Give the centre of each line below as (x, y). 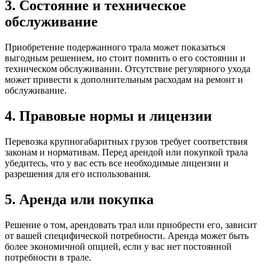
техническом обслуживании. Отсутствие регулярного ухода (128, 69)
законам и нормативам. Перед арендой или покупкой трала (126, 153)
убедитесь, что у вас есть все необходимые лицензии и (117, 163)
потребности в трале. (48, 257)
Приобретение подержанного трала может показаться (115, 47)
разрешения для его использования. (78, 174)
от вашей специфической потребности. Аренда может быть (127, 235)
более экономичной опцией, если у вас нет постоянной (118, 246)
